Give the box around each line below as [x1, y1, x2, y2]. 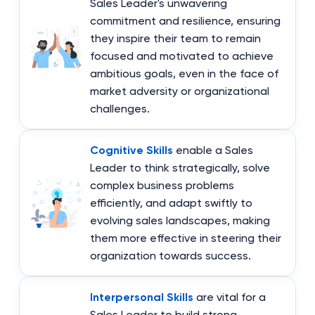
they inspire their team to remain [89, 31, 261, 45]
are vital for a [193, 290, 266, 304]
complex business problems [89, 178, 234, 192]
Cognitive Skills [89, 143, 173, 157]
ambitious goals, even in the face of [89, 66, 278, 80]
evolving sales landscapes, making [89, 213, 270, 227]
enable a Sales [172, 143, 253, 157]
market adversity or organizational [89, 84, 269, 98]
